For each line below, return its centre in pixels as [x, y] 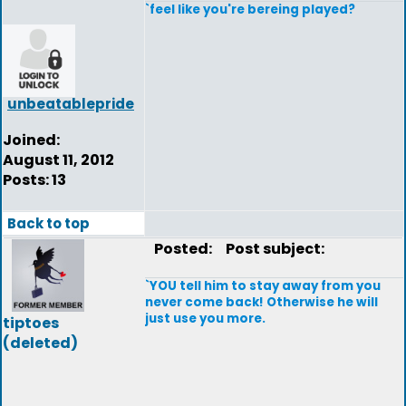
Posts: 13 [34, 180]
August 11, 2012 [58, 160]
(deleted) [40, 343]
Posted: [184, 249]
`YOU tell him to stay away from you [263, 286]
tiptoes [31, 323]
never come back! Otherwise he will [261, 302]
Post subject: [271, 249]
